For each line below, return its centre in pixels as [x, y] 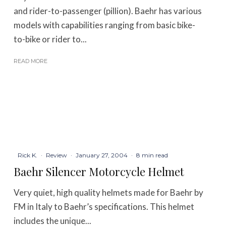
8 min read [152, 155]
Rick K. [28, 155]
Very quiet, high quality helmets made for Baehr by [109, 193]
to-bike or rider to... [50, 39]
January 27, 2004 [102, 155]
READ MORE [31, 61]
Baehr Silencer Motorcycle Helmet [99, 172]
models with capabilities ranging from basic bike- [105, 25]
